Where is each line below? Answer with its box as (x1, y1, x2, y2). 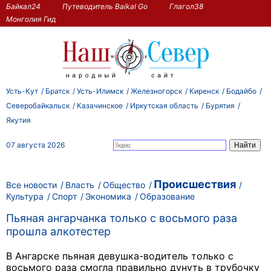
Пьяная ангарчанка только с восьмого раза (6, 212, 237, 225)
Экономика (85, 191, 131, 201)
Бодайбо (226, 86, 256, 96)
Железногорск (131, 86, 182, 96)
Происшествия (154, 178, 236, 191)
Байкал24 (6, 1, 41, 11)
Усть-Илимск (77, 86, 123, 96)
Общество (103, 180, 145, 190)
